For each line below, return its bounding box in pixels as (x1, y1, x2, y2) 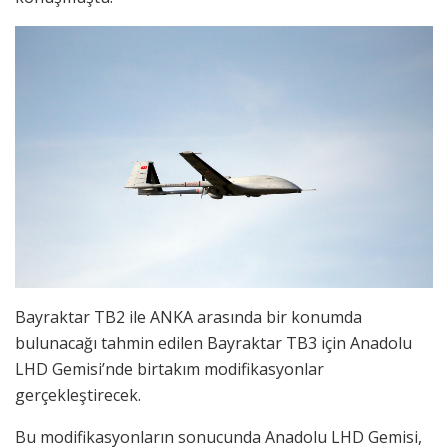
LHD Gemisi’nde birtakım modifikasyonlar (15, 358, 324, 381)
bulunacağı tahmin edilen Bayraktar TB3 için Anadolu (15, 332, 412, 355)
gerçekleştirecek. (15, 384, 141, 407)
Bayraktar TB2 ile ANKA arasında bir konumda (15, 306, 362, 329)
